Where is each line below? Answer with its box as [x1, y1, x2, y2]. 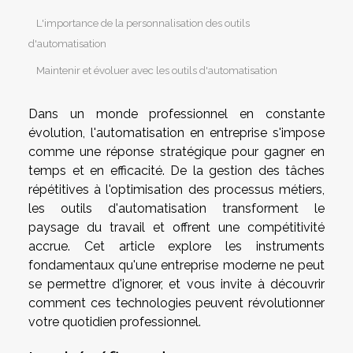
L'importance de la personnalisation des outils [36, 16, 250, 29]
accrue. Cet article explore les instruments [28, 239, 325, 255]
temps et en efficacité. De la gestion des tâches [28, 163, 325, 179]
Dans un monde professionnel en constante [28, 106, 325, 122]
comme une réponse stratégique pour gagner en [28, 144, 325, 160]
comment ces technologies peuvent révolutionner [28, 295, 325, 311]
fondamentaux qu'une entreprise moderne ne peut [28, 258, 325, 273]
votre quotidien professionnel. [28, 314, 201, 330]
